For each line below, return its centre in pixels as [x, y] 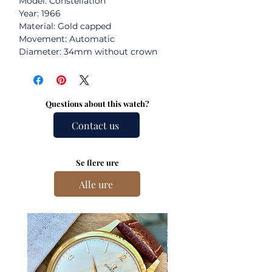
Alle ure [96, 184]
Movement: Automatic [67, 39]
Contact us [95, 125]
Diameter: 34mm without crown [88, 52]
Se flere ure [97, 162]
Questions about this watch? [97, 104]
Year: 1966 [40, 13]
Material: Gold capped [65, 26]
